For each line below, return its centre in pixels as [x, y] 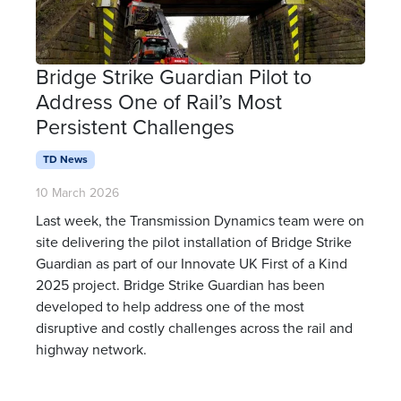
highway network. [91, 349]
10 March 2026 [77, 192]
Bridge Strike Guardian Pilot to [174, 77]
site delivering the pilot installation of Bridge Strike [194, 241]
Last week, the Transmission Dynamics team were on [200, 220]
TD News [65, 159]
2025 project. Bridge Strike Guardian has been [180, 284]
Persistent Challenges [135, 127]
